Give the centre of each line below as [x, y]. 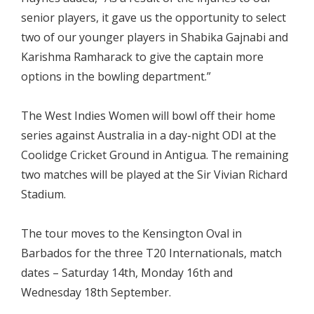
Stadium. [43, 194]
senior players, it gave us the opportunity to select [153, 17]
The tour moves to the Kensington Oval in [131, 233]
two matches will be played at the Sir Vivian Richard [154, 174]
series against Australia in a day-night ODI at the [149, 135]
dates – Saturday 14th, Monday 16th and [127, 272]
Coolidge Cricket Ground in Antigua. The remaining [155, 155]
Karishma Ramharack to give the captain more [142, 56]
